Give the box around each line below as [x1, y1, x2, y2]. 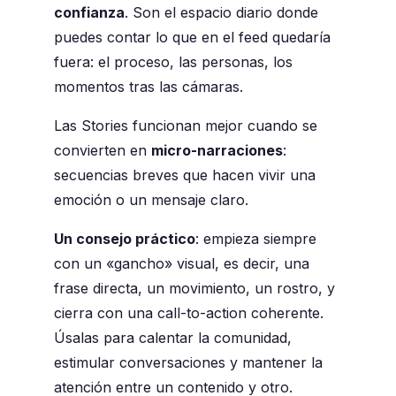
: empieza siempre [194, 230, 316, 248]
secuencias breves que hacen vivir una [53, 166, 316, 185]
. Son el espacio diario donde [124, 4, 318, 22]
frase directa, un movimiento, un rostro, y [53, 279, 335, 298]
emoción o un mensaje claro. [53, 191, 248, 209]
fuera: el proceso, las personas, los [53, 53, 293, 72]
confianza [53, 4, 125, 22]
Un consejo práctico [53, 230, 195, 248]
